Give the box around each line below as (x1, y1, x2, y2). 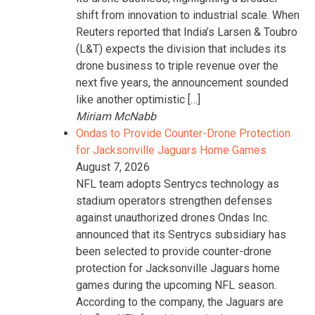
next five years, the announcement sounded (76, 75, 288, 89)
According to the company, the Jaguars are (76, 295, 283, 309)
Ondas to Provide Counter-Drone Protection (76, 126, 290, 140)
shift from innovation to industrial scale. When (76, 8, 300, 22)
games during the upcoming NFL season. (76, 278, 276, 292)
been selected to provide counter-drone (76, 244, 271, 258)
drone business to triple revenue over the (76, 58, 278, 72)
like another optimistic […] (76, 92, 200, 106)
